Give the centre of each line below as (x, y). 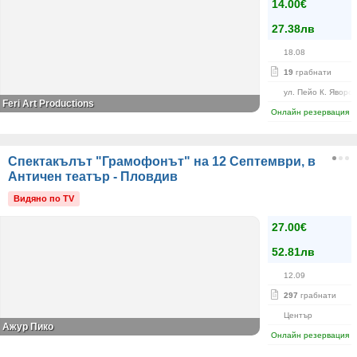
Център (298, 315)
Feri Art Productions (48, 104)
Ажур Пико (28, 327)
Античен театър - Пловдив (93, 177)
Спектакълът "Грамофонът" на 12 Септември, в (162, 161)
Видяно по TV (44, 198)
